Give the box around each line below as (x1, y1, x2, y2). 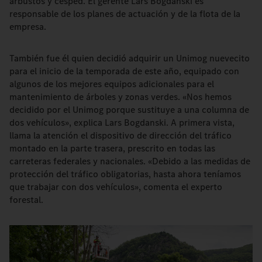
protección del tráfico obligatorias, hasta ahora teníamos (9, 168, 241, 180)
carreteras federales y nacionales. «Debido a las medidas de (9, 155, 250, 167)
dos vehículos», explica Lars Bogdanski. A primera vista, (9, 116, 235, 129)
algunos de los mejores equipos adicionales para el (9, 78, 214, 90)
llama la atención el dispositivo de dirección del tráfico (9, 129, 232, 142)
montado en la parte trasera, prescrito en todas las (9, 142, 215, 154)
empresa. (9, 20, 46, 33)
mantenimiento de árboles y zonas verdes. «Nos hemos (9, 91, 232, 103)
